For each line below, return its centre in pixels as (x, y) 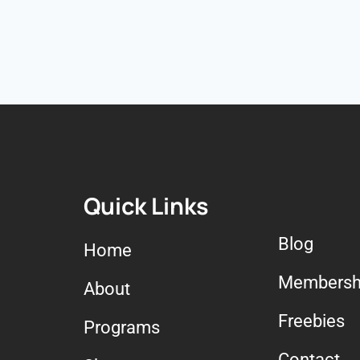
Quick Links (146, 207)
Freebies (311, 321)
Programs (122, 328)
